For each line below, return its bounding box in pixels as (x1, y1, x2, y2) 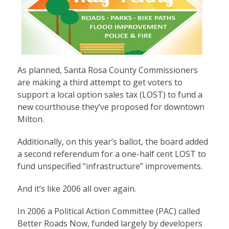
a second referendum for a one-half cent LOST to (17, 148, 206, 159)
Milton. (17, 113, 44, 125)
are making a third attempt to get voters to (17, 76, 182, 88)
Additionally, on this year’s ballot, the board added (17, 135, 208, 147)
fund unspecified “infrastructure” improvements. (17, 160, 202, 172)
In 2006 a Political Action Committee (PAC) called (17, 205, 200, 217)
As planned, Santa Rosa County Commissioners (17, 64, 198, 76)
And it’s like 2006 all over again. (17, 182, 136, 194)
